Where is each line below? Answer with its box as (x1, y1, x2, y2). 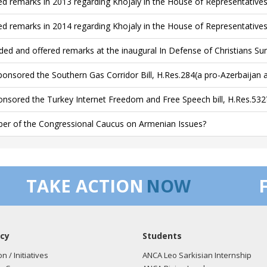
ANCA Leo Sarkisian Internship (142, 250, 252, 260)
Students (142, 230, 182, 241)
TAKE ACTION (26, 174, 144, 197)
